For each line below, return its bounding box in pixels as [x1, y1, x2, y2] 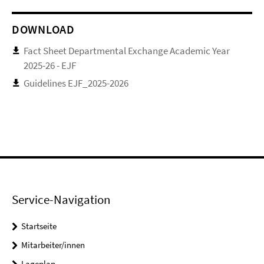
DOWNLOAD [12, 21, 75, 37]
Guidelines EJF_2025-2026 [24, 76, 128, 90]
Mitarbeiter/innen [21, 239, 85, 251]
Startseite [21, 220, 57, 232]
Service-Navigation [12, 192, 110, 208]
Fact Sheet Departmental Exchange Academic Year [24, 44, 230, 57]
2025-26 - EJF [24, 58, 76, 72]
